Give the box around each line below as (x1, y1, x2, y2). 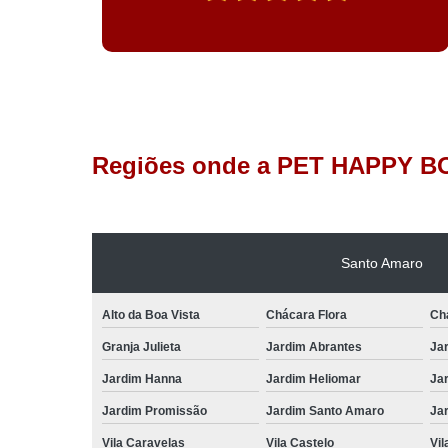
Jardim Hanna (102, 371, 182, 386)
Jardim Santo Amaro (265, 403, 384, 418)
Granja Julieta (102, 339, 181, 354)
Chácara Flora (265, 307, 347, 322)
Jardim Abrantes (265, 339, 362, 354)
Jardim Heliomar (265, 371, 361, 386)
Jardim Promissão (102, 403, 207, 418)
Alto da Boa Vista (102, 307, 200, 322)
